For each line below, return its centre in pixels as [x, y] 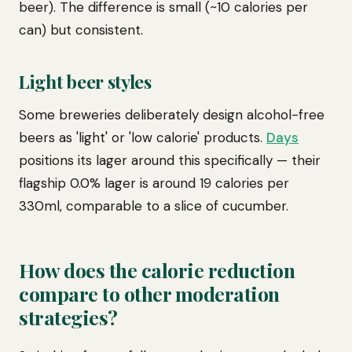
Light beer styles [85, 81]
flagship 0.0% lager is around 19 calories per [154, 183]
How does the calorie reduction [157, 270]
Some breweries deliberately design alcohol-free [172, 115]
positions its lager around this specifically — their [170, 160]
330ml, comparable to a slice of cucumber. [154, 206]
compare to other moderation [149, 293]
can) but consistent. [81, 30]
